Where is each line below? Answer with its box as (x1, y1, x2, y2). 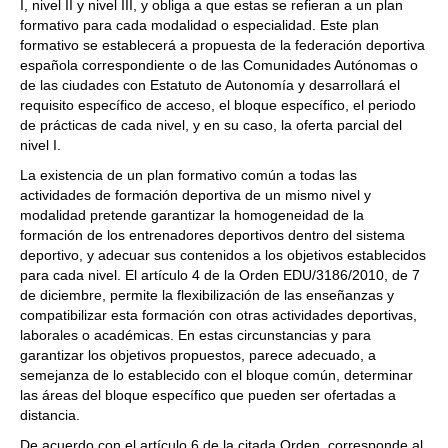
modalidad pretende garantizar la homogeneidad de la (20, 207, 364, 224)
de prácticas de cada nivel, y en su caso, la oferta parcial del (20, 117, 402, 134)
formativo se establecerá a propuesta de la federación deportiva (20, 37, 425, 54)
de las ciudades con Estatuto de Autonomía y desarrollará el (20, 77, 400, 94)
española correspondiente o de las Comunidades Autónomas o (20, 57, 418, 74)
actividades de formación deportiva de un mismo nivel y (20, 187, 371, 204)
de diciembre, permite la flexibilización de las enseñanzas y (20, 287, 394, 304)
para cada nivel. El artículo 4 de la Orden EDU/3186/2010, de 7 (20, 267, 420, 284)
